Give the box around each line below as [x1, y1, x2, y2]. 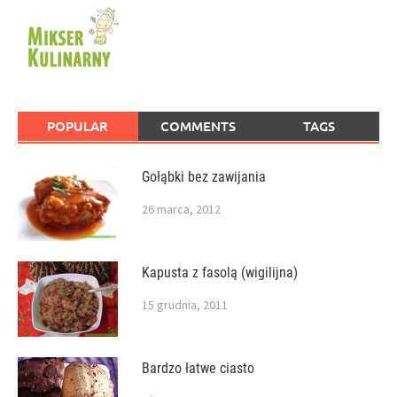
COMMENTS [160, 117, 237, 136]
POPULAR [47, 117, 109, 136]
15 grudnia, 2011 [142, 297, 228, 314]
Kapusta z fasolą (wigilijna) [142, 264, 298, 282]
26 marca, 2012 [142, 201, 221, 218]
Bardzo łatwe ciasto [142, 360, 254, 378]
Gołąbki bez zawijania [142, 168, 266, 186]
